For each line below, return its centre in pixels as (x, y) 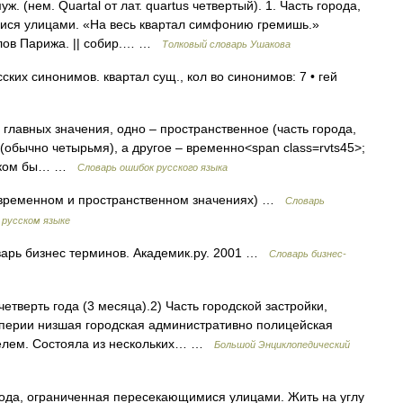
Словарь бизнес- (308, 254)
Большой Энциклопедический (282, 345)
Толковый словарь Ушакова (226, 44)
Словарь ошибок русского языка (152, 167)
